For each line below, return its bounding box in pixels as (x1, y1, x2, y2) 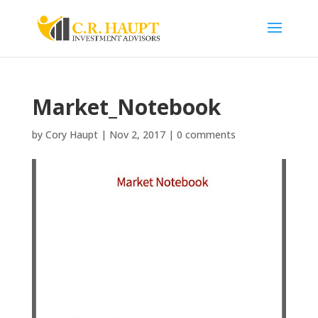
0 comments (176, 128, 236, 141)
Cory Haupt (45, 128, 98, 141)
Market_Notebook (31, 92, 221, 121)
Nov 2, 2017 (109, 128, 165, 141)
